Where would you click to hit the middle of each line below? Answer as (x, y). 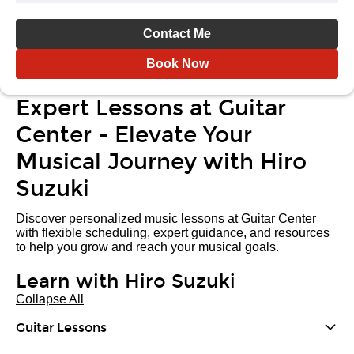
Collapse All (50, 299)
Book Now (177, 64)
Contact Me (177, 34)
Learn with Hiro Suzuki (126, 281)
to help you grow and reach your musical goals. (147, 247)
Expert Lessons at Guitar (151, 108)
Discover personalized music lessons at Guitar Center (166, 218)
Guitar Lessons (61, 327)
